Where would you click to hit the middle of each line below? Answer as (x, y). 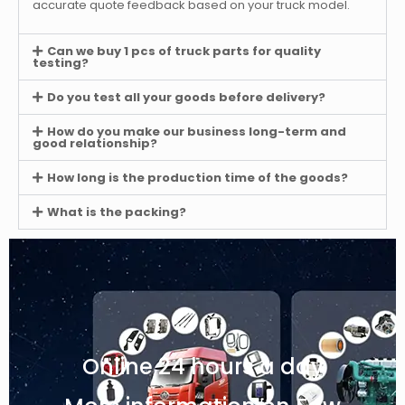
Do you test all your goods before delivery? (186, 97)
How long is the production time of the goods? (197, 177)
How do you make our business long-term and (196, 131)
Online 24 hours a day (202, 366)
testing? (61, 62)
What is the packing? (116, 212)
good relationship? (95, 143)
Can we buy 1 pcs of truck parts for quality (184, 51)
